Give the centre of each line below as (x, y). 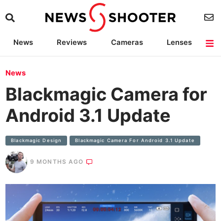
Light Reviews (140, 57)
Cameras (127, 43)
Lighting (77, 57)
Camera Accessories (91, 71)
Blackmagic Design (37, 141)
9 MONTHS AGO (57, 162)
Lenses (179, 43)
